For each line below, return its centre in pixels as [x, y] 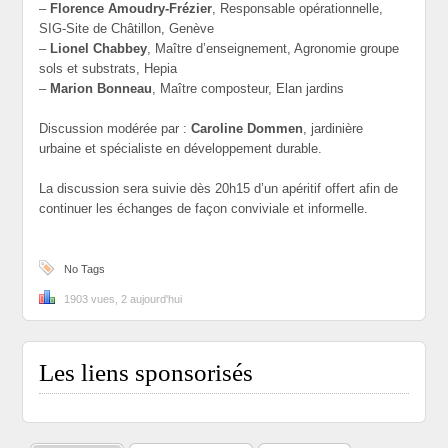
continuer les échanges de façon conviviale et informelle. [204, 208]
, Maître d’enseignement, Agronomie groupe [273, 48]
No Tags [85, 269]
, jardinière [333, 128]
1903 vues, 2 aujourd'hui [123, 299]
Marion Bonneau [101, 88]
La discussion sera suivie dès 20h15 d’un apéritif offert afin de [219, 188]
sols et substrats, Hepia [108, 68]
